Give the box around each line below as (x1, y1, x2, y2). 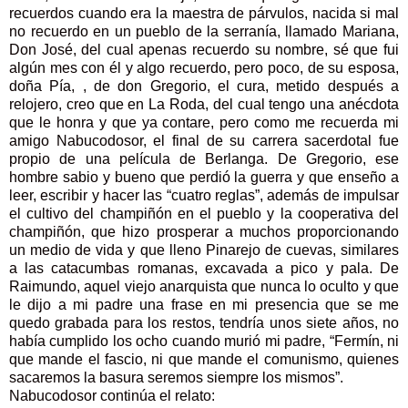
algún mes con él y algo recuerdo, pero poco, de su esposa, (9, 60, 399, 76)
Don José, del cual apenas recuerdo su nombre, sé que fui (9, 42, 399, 58)
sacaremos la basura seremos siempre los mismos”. (9, 370, 343, 386)
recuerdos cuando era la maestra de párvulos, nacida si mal (9, 5, 399, 22)
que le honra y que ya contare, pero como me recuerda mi (9, 115, 399, 131)
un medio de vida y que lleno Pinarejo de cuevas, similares (9, 242, 399, 259)
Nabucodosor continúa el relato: (9, 388, 215, 404)
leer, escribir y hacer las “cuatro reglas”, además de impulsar (9, 188, 399, 204)
